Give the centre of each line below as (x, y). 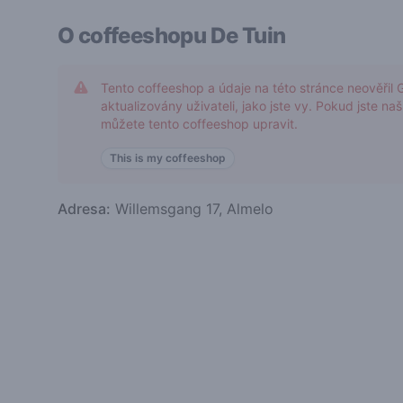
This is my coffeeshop (168, 158)
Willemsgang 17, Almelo (192, 209)
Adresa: (84, 209)
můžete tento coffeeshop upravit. (199, 124)
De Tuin (248, 36)
